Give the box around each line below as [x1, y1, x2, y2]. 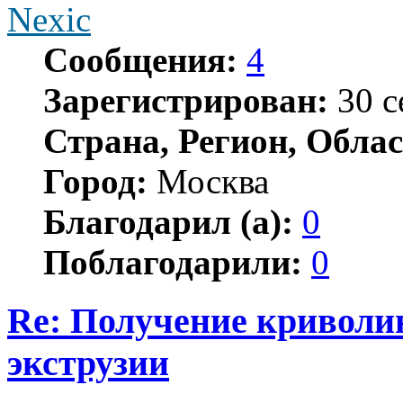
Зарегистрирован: [43, 80, 328, 120]
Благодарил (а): [43, 201, 293, 241]
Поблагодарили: [43, 242, 302, 282]
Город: [43, 161, 148, 201]
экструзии [7, 342, 169, 383]
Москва [148, 161, 269, 201]
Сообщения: [43, 40, 237, 79]
